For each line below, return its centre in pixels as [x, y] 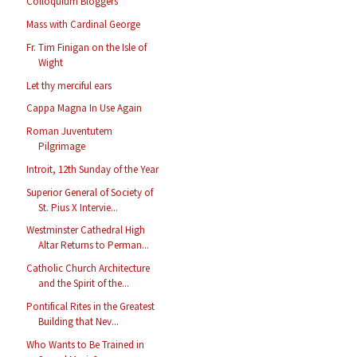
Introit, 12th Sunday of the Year [93, 169]
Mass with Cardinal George [84, 25]
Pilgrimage [62, 147]
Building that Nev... [79, 321]
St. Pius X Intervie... [78, 207]
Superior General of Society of [90, 192]
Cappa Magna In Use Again [84, 108]
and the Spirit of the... [84, 284]
